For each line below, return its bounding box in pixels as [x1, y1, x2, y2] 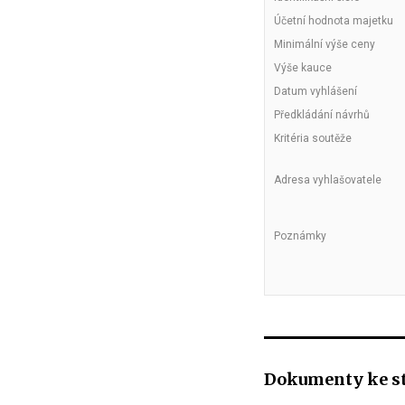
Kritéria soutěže [274, 132, 352, 145]
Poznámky [274, 230, 326, 242]
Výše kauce [274, 61, 332, 74]
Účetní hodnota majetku [274, 14, 393, 27]
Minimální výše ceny [274, 38, 375, 51]
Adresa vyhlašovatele [274, 174, 381, 186]
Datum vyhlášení [274, 85, 357, 98]
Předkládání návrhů [274, 108, 370, 121]
